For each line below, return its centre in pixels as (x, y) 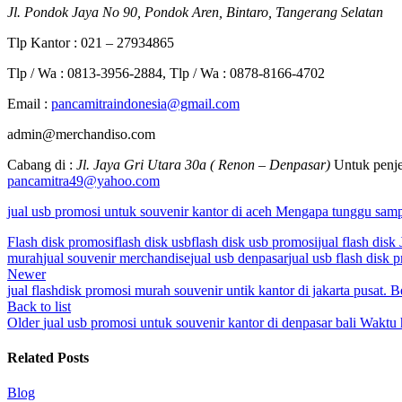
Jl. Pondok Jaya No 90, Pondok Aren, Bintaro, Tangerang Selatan (195, 12)
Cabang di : (42, 164)
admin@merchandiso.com (81, 134)
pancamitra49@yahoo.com (83, 180)
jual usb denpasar (239, 258)
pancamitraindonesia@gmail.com (145, 103)
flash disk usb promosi (254, 241)
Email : (29, 103)
